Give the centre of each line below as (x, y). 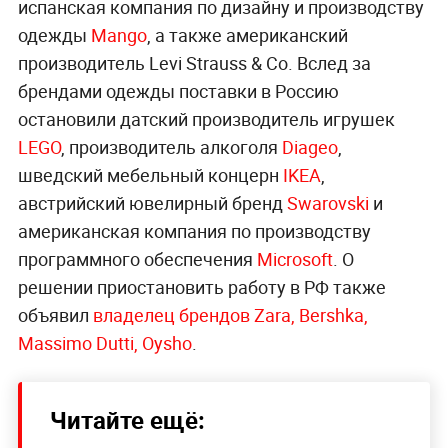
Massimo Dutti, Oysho (104, 343)
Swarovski (327, 203)
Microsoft (294, 259)
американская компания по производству (194, 231)
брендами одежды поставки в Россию (178, 91)
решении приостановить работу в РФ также (201, 287)
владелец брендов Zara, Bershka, (230, 315)
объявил (55, 315)
